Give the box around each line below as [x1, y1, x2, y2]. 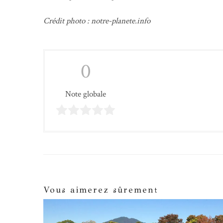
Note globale [65, 88, 106, 100]
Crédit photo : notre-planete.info [43, 15, 150, 26]
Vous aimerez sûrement [43, 184, 158, 195]
